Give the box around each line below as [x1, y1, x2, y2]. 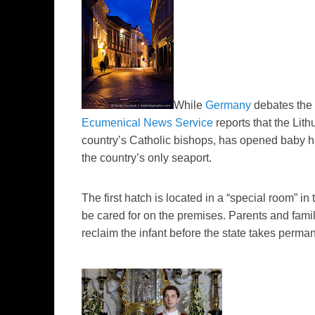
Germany [205, 98, 251, 111]
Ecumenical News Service [82, 116, 213, 129]
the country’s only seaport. [82, 151, 212, 164]
